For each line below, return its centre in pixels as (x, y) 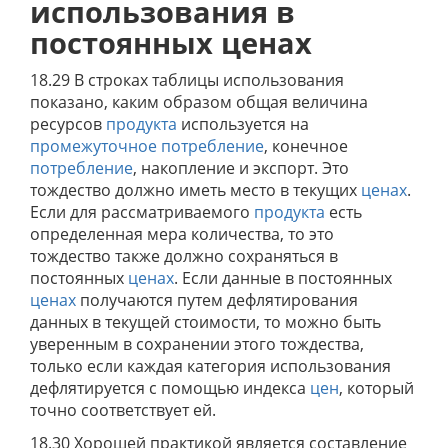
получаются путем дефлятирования (217, 300)
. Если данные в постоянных (283, 278)
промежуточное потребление (147, 146)
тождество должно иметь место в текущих (195, 190)
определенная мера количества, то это (182, 234)
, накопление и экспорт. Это (241, 168)
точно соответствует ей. (123, 410)
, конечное (306, 146)
